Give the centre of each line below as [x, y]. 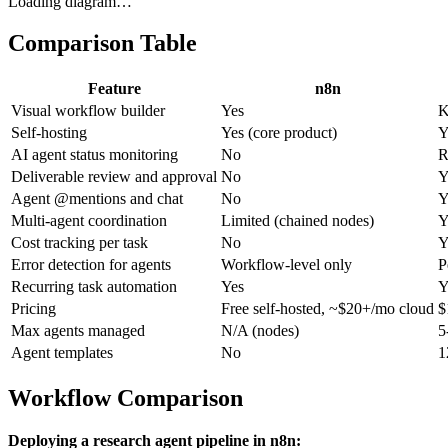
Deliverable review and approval [114, 177]
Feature [114, 89]
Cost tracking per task [79, 243]
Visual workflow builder [88, 111]
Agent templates [62, 353]
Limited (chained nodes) [297, 221]
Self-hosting [49, 133]
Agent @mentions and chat [97, 199]
